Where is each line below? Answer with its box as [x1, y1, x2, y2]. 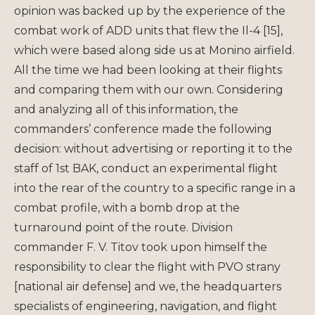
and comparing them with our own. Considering [14, 82, 283, 96]
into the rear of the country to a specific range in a [14, 181, 295, 195]
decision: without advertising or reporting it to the [14, 141, 292, 155]
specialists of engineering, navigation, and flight [14, 299, 277, 313]
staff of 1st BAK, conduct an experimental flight [14, 161, 278, 175]
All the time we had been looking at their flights [14, 63, 282, 77]
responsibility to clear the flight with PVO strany [14, 259, 281, 274]
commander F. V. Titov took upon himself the [14, 240, 267, 254]
